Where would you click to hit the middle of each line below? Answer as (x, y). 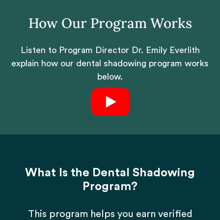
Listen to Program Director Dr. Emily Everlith (110, 50)
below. (110, 77)
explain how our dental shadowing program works (110, 64)
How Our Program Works (110, 23)
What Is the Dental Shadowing (110, 173)
